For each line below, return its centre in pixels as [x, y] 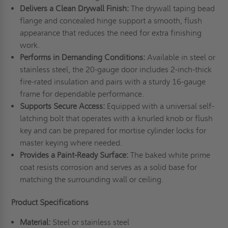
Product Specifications [50, 203]
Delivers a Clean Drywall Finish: [74, 9]
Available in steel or [180, 58]
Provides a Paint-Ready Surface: [74, 155]
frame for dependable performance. [82, 94]
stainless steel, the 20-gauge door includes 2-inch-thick [116, 70]
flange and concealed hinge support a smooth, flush [111, 21]
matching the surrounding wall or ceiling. [91, 180]
